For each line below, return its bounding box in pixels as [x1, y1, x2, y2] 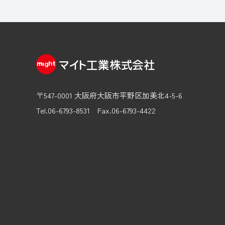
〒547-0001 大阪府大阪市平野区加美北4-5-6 [36, 90, 182, 101]
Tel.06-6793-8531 [36, 105, 90, 116]
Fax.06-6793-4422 [97, 105, 156, 116]
